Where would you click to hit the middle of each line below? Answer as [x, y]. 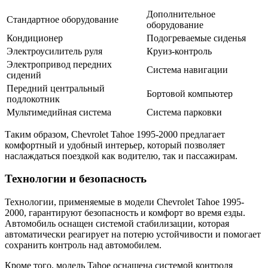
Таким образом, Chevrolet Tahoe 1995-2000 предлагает [115, 134]
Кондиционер [35, 38]
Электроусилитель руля [54, 51]
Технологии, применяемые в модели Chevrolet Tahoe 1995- [124, 202]
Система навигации [187, 69]
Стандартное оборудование [63, 19]
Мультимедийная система [59, 112]
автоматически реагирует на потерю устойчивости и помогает [133, 234]
